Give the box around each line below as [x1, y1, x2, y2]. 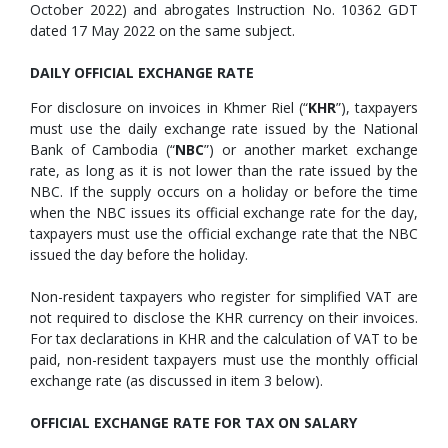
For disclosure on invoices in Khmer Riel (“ [30, 98, 308, 117]
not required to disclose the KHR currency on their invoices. [30, 308, 418, 327]
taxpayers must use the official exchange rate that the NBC [30, 224, 418, 243]
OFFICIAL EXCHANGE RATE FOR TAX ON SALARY [30, 413, 357, 432]
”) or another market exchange [204, 140, 419, 159]
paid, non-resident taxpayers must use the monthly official [30, 350, 418, 369]
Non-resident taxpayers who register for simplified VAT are [30, 287, 418, 306]
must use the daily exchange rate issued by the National [30, 119, 418, 138]
